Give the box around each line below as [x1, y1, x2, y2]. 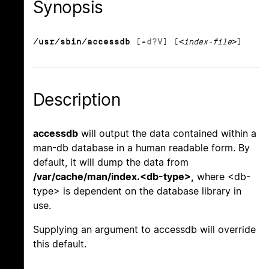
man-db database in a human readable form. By [33, 142, 250, 154]
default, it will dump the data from [33, 156, 189, 169]
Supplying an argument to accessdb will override [33, 223, 256, 236]
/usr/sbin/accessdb [33, 37, 130, 47]
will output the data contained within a [78, 127, 256, 140]
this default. [33, 238, 86, 250]
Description [33, 89, 121, 110]
